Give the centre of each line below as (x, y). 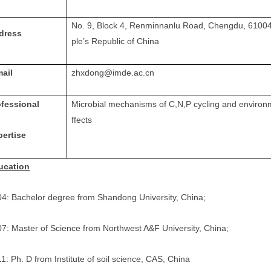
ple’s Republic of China (116, 41)
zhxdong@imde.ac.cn (113, 73)
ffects (82, 120)
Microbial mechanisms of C (123, 104)
